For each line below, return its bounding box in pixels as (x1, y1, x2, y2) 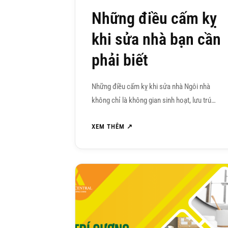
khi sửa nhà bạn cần (92, 30, 221, 49)
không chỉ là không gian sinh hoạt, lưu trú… (92, 96, 216, 105)
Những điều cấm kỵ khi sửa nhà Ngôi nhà (92, 82, 210, 92)
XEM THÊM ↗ (92, 123, 133, 131)
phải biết (92, 50, 148, 70)
